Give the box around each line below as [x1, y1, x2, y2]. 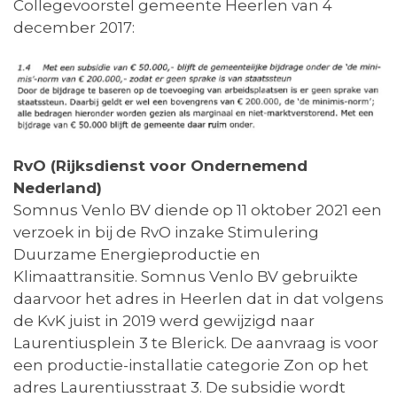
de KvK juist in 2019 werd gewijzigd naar [13, 311, 315, 330]
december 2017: [13, 18, 135, 36]
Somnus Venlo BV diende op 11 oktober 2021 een [13, 200, 382, 219]
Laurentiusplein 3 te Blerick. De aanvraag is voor [13, 333, 378, 352]
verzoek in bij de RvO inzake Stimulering [13, 222, 319, 241]
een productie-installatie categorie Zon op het [13, 355, 369, 374]
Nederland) [13, 178, 102, 197]
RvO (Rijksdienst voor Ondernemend [13, 156, 307, 175]
